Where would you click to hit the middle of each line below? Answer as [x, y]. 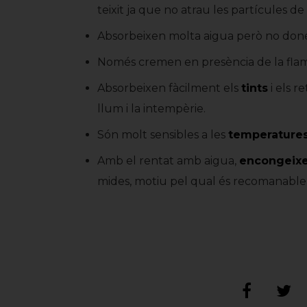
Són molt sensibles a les [163, 135]
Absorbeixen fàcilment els [169, 88]
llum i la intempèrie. [151, 109]
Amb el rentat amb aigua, [168, 161]
